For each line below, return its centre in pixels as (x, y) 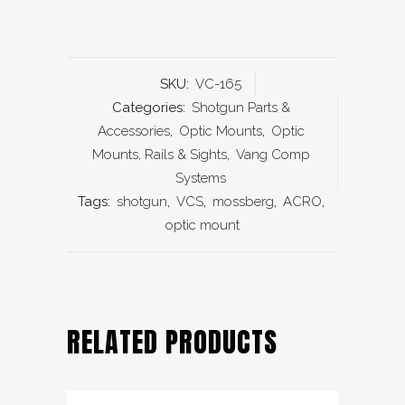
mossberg (243, 201)
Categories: (150, 107)
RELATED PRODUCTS (172, 342)
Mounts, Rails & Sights (159, 154)
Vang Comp (273, 154)
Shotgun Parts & (240, 107)
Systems (201, 178)
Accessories (133, 131)
